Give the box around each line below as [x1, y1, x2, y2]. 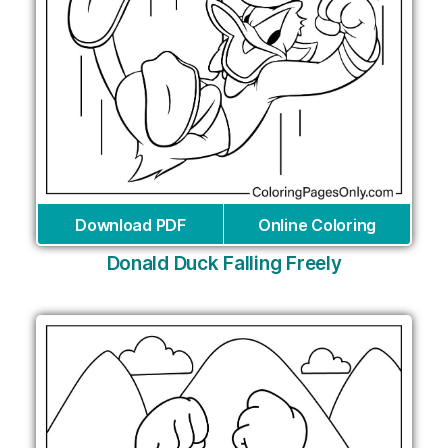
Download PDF [75, 214, 186, 235]
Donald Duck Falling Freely [106, 251, 342, 275]
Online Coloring [258, 214, 376, 235]
